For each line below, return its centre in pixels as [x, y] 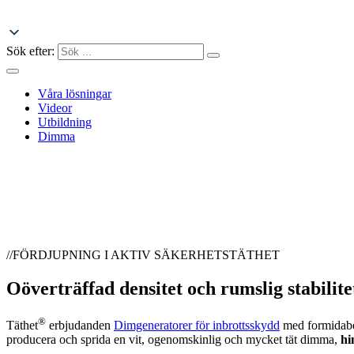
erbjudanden [80, 326]
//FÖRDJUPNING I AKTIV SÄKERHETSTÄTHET [143, 255]
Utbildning [65, 122]
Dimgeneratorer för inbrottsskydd [197, 326]
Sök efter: [30, 51]
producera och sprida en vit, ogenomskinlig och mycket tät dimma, [173, 340]
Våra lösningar [75, 94]
